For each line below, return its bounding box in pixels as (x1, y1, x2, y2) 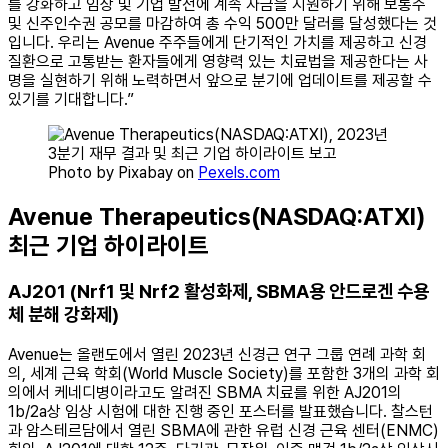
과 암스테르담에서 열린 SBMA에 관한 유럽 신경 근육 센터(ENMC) (8, 420, 439, 440)
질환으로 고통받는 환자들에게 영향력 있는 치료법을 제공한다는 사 (8, 52, 428, 72)
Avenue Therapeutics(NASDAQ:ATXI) (8, 202, 425, 232)
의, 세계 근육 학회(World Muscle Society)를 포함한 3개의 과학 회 (8, 363, 440, 383)
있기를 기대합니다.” (8, 90, 134, 110)
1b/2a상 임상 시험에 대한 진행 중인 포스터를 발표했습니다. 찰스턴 (8, 401, 433, 421)
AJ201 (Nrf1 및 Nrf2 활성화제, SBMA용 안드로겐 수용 (8, 280, 429, 304)
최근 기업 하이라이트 (8, 231, 209, 261)
